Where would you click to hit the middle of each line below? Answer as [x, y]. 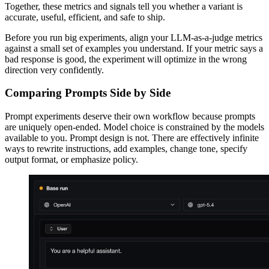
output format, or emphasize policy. [71, 159]
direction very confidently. [54, 70]
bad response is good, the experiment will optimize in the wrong [126, 59]
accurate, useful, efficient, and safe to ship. [85, 17]
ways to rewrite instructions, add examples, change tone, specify [126, 148]
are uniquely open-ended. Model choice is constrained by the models [134, 127]
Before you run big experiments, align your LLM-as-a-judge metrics [134, 37]
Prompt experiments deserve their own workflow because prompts [130, 116]
